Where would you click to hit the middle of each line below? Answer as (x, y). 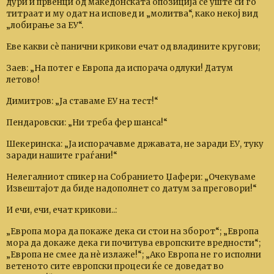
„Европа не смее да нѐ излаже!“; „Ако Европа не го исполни (134, 255)
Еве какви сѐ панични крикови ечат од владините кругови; (133, 47)
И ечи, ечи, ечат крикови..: (61, 210)
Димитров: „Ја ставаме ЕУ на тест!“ (82, 101)
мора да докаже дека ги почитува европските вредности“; (133, 243)
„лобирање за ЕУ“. (45, 25)
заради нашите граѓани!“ (62, 156)
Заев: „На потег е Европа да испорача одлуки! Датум (120, 68)
